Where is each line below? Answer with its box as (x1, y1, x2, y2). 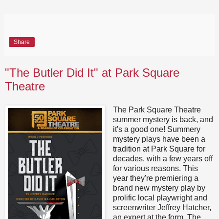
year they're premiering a (112, 174, 198, 182)
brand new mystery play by (112, 183, 205, 192)
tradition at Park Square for (112, 144, 205, 153)
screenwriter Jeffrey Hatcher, (112, 203, 211, 212)
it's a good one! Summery (112, 125, 200, 133)
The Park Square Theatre (112, 105, 201, 114)
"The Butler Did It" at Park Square (5, 66, 179, 79)
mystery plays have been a (112, 134, 205, 143)
